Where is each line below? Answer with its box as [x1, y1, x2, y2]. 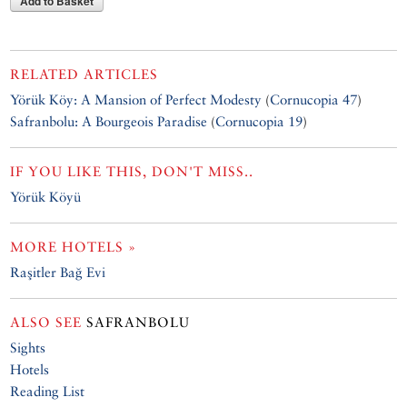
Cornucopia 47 [270, 92, 358, 108]
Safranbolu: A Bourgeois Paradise [10, 114, 208, 130]
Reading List [10, 383, 85, 400]
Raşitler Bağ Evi [10, 264, 106, 281]
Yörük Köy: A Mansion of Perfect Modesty [10, 92, 263, 108]
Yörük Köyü [10, 189, 82, 205]
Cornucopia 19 [215, 114, 303, 130]
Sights [10, 340, 46, 356]
